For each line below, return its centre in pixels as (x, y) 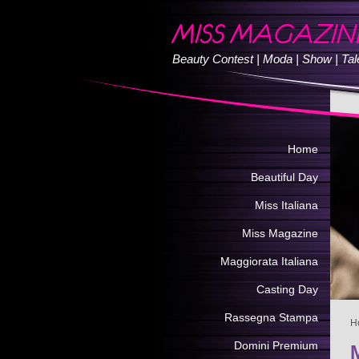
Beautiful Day (284, 177)
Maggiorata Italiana (269, 261)
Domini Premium (276, 345)
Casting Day (287, 289)
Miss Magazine (280, 233)
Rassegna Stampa (271, 317)
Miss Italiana (286, 205)
